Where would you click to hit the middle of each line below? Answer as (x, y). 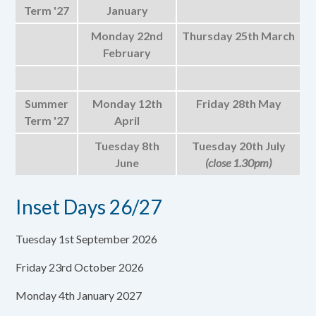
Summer (46, 103)
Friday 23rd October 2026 (80, 267)
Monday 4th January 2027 (79, 295)
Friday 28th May (238, 103)
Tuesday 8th (127, 146)
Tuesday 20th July (238, 146)
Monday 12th (127, 103)
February (127, 53)
